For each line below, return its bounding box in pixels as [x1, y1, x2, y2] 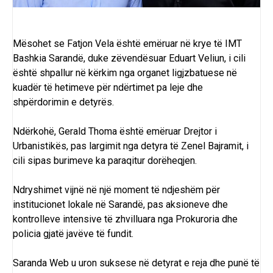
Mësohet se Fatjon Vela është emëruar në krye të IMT [13, 38, 242, 50]
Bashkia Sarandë [13, 52, 83, 65]
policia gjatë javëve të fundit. [13, 228, 133, 240]
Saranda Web [13, 257, 69, 269]
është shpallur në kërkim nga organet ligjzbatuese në [13, 67, 237, 79]
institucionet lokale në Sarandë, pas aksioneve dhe [13, 199, 228, 211]
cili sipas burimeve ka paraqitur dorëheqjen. [13, 155, 197, 167]
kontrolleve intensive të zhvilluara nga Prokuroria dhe [13, 213, 238, 225]
